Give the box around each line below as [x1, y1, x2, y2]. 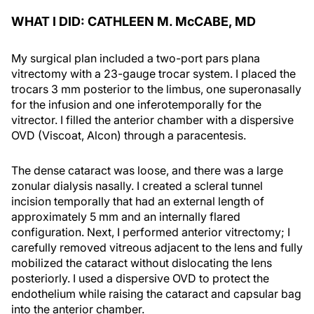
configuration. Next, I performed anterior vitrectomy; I [11, 224, 290, 239]
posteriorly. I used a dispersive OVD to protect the [11, 271, 269, 285]
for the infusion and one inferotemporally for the [11, 97, 261, 111]
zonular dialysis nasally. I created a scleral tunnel [11, 178, 263, 193]
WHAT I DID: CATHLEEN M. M [11, 13, 187, 29]
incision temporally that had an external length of [11, 193, 264, 208]
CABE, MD [194, 13, 256, 29]
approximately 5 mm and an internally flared [11, 209, 240, 224]
